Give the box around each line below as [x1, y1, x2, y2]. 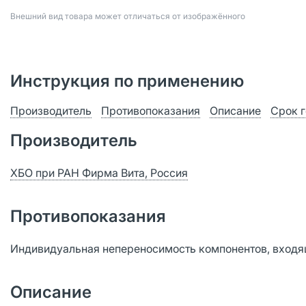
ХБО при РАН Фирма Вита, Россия [10, 166, 188, 180]
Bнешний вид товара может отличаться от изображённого [10, 11, 245, 21]
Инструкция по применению [10, 71, 244, 91]
